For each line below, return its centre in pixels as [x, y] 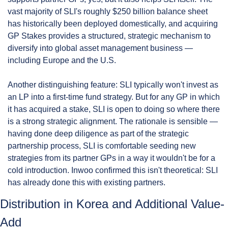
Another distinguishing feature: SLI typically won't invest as [113, 84]
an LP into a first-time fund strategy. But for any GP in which [114, 97]
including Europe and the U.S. [62, 60]
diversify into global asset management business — [100, 48]
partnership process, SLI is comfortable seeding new [102, 146]
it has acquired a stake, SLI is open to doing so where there [114, 109]
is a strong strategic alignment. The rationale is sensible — [113, 121]
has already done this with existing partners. [87, 182]
